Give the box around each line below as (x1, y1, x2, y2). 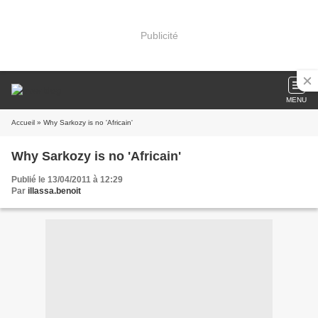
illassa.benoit (28, 186, 81, 196)
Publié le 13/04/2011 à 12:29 (11, 175, 123, 185)
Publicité (140, 29, 178, 41)
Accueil (11, 119, 35, 126)
